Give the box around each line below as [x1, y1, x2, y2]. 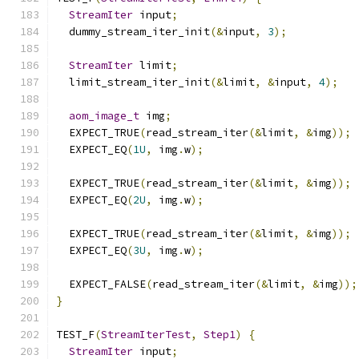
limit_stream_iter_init [56, 75, 210, 89]
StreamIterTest [101, 328, 191, 341]
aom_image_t [69, 109, 139, 123]
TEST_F [56, 328, 95, 341]
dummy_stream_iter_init [56, 25, 210, 38]
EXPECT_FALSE [56, 277, 146, 291]
